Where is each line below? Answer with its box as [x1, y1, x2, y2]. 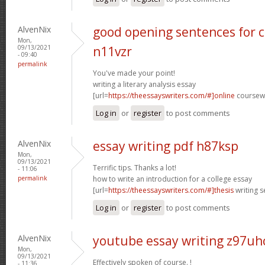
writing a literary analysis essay [93, 79, 196, 89]
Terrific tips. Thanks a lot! [93, 162, 176, 173]
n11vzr [93, 43, 132, 60]
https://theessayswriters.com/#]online [108, 90, 235, 101]
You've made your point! [93, 67, 175, 78]
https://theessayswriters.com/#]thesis [108, 185, 234, 195]
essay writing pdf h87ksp [93, 137, 238, 154]
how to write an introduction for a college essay [93, 173, 252, 184]
